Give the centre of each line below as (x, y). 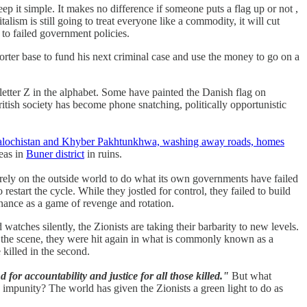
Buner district (55, 153)
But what (251, 275)
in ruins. (103, 153)
